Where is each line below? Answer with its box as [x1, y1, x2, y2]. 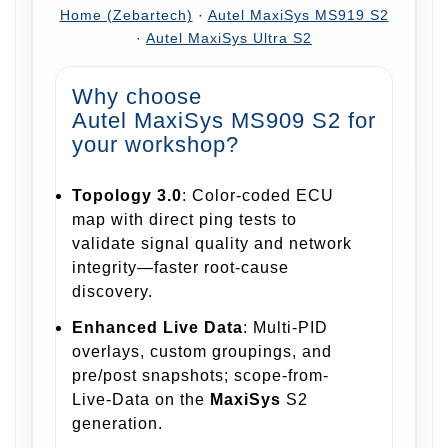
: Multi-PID [243, 319, 328, 337]
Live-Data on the [72, 391, 210, 409]
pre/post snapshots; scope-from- [72, 367, 329, 385]
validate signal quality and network [72, 235, 352, 253]
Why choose [72, 83, 202, 109]
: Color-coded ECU [182, 187, 334, 205]
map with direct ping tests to [72, 211, 297, 229]
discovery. [72, 283, 153, 301]
